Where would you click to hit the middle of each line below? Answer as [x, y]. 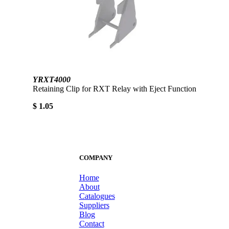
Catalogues [97, 196]
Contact [91, 223]
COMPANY [96, 157]
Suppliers [94, 205]
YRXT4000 [52, 80]
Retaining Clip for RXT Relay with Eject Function [114, 89]
